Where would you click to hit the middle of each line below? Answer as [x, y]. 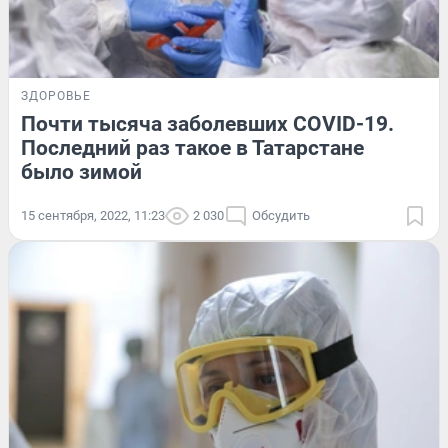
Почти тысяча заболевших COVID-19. [207, 123]
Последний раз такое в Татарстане [192, 147]
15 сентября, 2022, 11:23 [93, 215]
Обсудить [281, 215]
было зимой [81, 171]
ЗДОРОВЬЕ [56, 95]
